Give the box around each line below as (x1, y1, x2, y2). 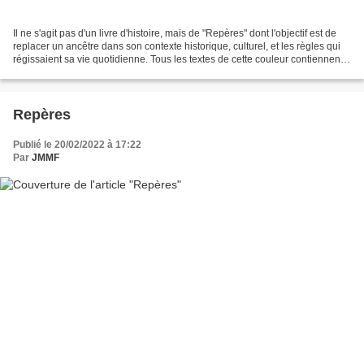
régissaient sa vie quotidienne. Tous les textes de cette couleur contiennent (13, 54, 343, 66)
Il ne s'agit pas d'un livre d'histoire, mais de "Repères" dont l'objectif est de (13, 28, 336, 40)
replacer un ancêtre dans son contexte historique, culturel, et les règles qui (13, 41, 340, 53)
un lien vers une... (13, 67, 91, 79)
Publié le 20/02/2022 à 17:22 (13, 139, 141, 151)
